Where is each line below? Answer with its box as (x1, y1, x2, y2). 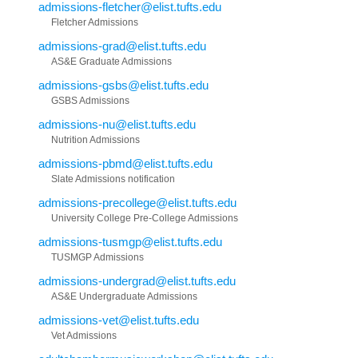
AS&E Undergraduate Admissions (51, 290, 197, 302)
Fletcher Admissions (51, 16, 138, 28)
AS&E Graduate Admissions (51, 55, 172, 67)
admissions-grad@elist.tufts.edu (38, 38, 206, 53)
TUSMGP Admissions (51, 251, 144, 263)
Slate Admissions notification (51, 173, 175, 185)
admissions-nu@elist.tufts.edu (38, 117, 196, 131)
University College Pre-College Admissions (51, 212, 238, 224)
